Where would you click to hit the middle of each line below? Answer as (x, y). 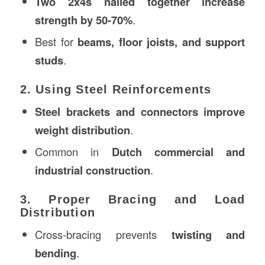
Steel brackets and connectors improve (140, 111)
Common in (73, 151)
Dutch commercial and (178, 151)
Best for (56, 41)
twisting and (208, 234)
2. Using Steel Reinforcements (116, 89)
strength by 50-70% (83, 20)
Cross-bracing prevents (103, 234)
